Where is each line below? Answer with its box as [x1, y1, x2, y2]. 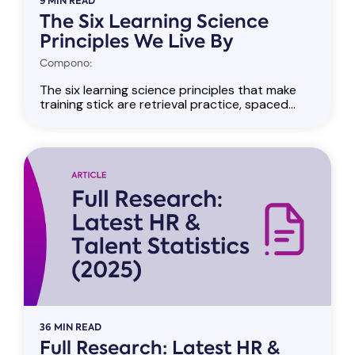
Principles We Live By [40, 29, 234, 54]
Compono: [40, 56, 92, 70]
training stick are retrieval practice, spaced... [40, 96, 296, 113]
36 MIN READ [40, 320, 101, 334]
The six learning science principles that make [40, 82, 296, 98]
